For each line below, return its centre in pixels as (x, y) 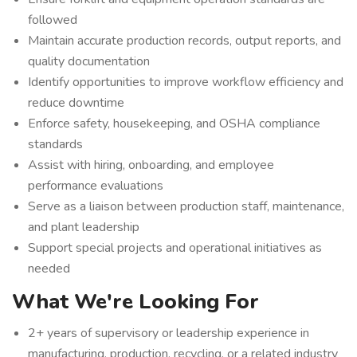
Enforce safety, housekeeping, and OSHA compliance (174, 124)
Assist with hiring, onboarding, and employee (151, 165)
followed (53, 20)
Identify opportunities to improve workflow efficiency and (186, 82)
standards (55, 144)
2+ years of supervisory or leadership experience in (169, 333)
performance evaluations (96, 186)
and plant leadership (84, 227)
